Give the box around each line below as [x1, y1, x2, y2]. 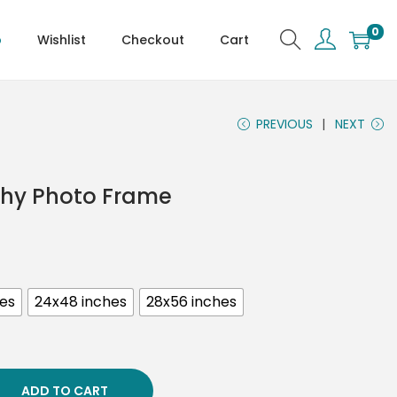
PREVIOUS [256, 115, 313, 133]
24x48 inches [35, 292, 127, 312]
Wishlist [37, 31, 86, 49]
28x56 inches [146, 292, 237, 312]
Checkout [121, 31, 184, 49]
